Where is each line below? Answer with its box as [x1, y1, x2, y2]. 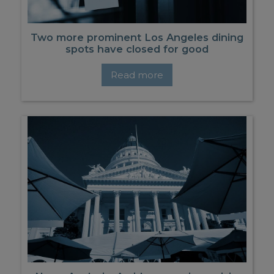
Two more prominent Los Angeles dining [31, 31, 243, 43]
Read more [111, 68, 163, 81]
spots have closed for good [65, 42, 209, 55]
